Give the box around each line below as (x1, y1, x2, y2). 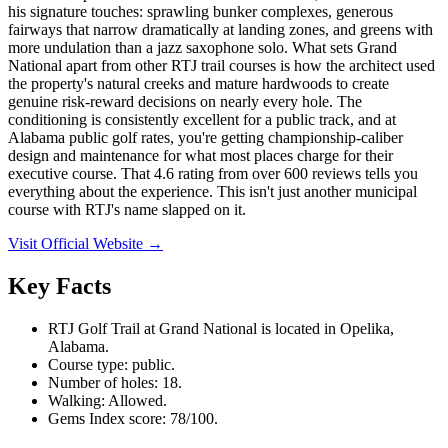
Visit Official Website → (8, 234, 163, 252)
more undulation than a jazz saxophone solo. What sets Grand (8, 38, 397, 56)
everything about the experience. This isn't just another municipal (8, 182, 417, 200)
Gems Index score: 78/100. (48, 409, 218, 427)
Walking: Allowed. (48, 391, 167, 409)
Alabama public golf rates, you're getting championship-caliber (8, 128, 403, 146)
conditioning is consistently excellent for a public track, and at (8, 110, 396, 128)
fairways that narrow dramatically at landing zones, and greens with (8, 20, 433, 38)
